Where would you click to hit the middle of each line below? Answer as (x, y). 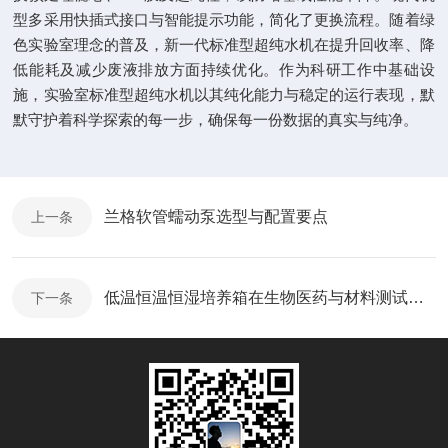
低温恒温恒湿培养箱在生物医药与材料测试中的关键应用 (416, 297)
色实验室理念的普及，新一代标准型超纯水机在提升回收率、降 (224, 44)
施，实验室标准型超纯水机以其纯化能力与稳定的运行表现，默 (224, 94)
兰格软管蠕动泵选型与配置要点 (216, 216)
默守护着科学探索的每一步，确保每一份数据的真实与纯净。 (216, 119)
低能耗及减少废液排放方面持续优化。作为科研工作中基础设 (224, 69)
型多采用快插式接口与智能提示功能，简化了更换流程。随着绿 (224, 19)
